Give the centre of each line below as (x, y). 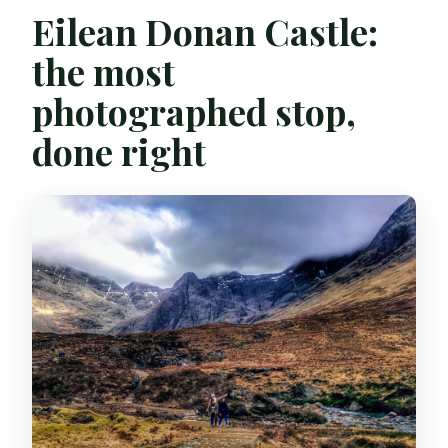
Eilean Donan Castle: (205, 31)
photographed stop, (194, 111)
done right (119, 151)
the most (104, 71)
